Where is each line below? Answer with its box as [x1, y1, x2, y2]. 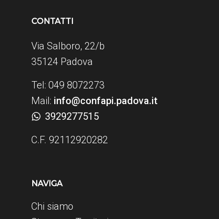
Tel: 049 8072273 [31, 79, 105, 91]
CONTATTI [31, 17, 73, 26]
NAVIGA [31, 179, 63, 189]
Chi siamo [31, 200, 73, 213]
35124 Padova [31, 56, 93, 68]
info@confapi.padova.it [54, 95, 157, 107]
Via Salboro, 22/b [31, 40, 105, 52]
